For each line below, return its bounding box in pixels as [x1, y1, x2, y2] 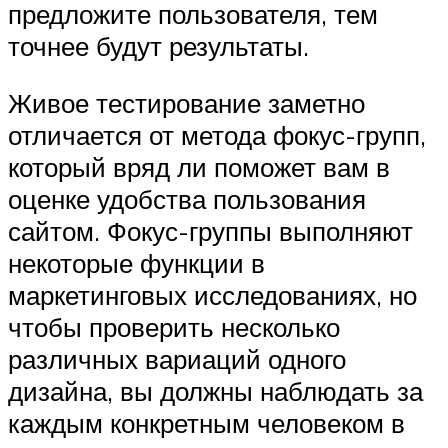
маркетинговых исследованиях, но [8, 279, 417, 312]
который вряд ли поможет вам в [8, 151, 390, 184]
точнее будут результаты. [8, 29, 309, 62]
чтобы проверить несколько [8, 311, 340, 344]
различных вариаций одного [8, 343, 346, 376]
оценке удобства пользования [8, 183, 366, 216]
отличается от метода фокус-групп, [8, 119, 426, 152]
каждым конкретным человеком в [8, 407, 405, 440]
